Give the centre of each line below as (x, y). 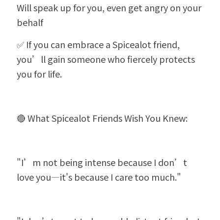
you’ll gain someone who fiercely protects (106, 59)
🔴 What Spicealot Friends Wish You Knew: (102, 118)
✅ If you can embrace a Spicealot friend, (98, 44)
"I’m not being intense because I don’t (102, 162)
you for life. (39, 74)
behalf (30, 22)
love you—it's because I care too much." (99, 177)
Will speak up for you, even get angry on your (109, 7)
